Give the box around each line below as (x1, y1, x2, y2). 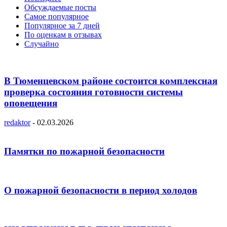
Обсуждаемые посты (24, 3, 96, 12)
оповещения (4, 97, 57, 108)
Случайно (24, 39, 59, 48)
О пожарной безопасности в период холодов (4, 185, 197, 196)
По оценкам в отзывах (24, 30, 102, 39)
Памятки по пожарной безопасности (4, 146, 165, 157)
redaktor (4, 118, 30, 127)
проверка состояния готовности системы (4, 86, 183, 97)
